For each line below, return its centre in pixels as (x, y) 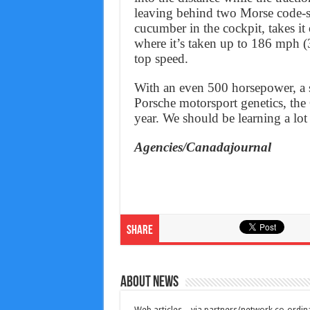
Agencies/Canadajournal (202, 147)
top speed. (161, 59)
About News (149, 283)
